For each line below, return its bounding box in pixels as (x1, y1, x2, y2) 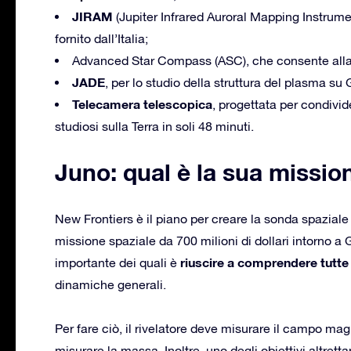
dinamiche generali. (55, 277, 166, 291)
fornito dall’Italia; (55, 31, 148, 45)
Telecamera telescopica (72, 96, 212, 111)
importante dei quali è (55, 255, 180, 270)
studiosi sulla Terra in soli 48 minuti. (55, 118, 254, 133)
